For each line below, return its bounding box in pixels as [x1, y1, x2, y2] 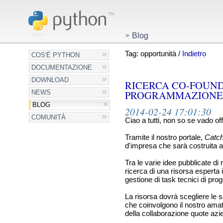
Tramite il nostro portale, [124, 133, 205, 142]
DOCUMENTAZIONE [31, 64, 93, 71]
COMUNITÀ [31, 113, 66, 121]
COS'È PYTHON [31, 51, 80, 59]
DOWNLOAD [31, 76, 69, 84]
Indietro [182, 50, 206, 58]
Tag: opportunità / [124, 50, 182, 58]
